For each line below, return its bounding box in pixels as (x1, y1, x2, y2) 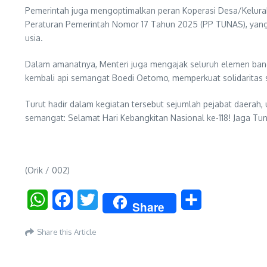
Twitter (98, 194, 129, 206)
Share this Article (37, 226, 97, 237)
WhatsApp (48, 194, 92, 206)
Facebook (73, 194, 115, 206)
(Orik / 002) (25, 165, 70, 176)
